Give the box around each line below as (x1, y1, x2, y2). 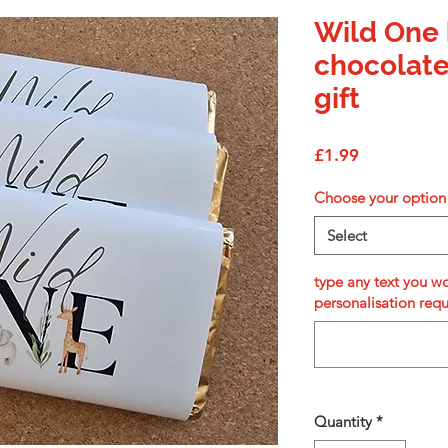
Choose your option (314, 188, 446, 207)
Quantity (314, 412, 372, 431)
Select (327, 226, 367, 245)
